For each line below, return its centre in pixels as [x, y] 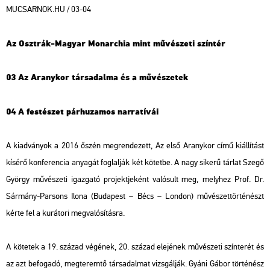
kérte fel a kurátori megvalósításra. [65, 213]
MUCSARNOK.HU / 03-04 [49, 10]
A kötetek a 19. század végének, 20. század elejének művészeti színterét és [135, 247]
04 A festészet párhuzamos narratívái [82, 111]
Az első [168, 145]
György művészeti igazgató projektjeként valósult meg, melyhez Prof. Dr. [135, 179]
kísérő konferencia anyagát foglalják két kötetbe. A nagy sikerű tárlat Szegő [135, 162]
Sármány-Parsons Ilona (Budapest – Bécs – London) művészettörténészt [135, 196]
